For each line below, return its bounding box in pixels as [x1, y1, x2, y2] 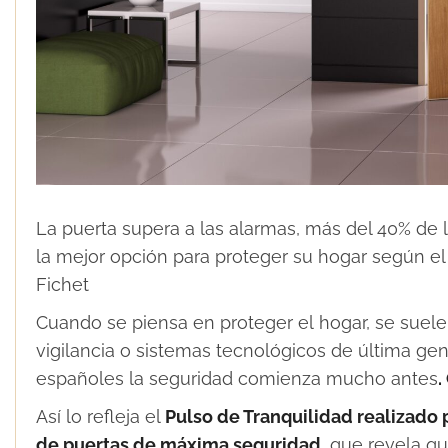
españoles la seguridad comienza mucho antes [36, 367, 438, 389]
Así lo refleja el [36, 405, 165, 427]
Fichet [36, 273, 89, 295]
